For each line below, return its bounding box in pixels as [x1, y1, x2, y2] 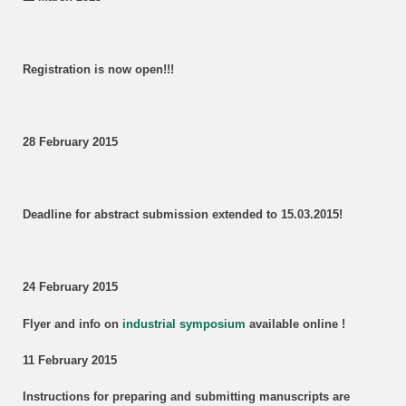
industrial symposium [121, 317, 246, 331]
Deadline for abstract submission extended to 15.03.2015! [22, 208, 343, 222]
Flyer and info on [22, 317, 122, 331]
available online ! [245, 317, 345, 331]
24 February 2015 [22, 281, 118, 295]
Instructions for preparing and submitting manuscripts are [22, 390, 350, 403]
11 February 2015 [22, 353, 117, 367]
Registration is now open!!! [22, 63, 174, 76]
